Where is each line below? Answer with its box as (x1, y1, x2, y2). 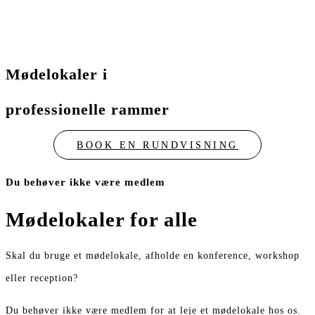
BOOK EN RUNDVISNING (77, 139, 238, 150)
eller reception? (6, 271, 78, 283)
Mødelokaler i (6, 65, 108, 83)
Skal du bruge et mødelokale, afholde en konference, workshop (6, 249, 300, 261)
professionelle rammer (6, 101, 169, 118)
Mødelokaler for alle (6, 207, 198, 231)
